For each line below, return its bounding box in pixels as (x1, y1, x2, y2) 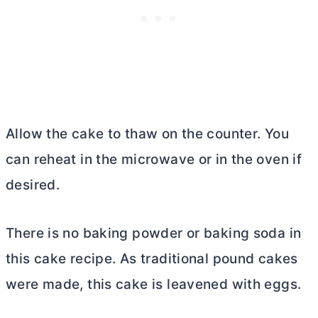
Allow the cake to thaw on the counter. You (6, 125, 289, 142)
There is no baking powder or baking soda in (6, 224, 302, 241)
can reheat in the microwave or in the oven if (6, 150, 302, 168)
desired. (6, 176, 60, 193)
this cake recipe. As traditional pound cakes (6, 250, 298, 267)
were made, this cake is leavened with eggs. (6, 275, 302, 292)
